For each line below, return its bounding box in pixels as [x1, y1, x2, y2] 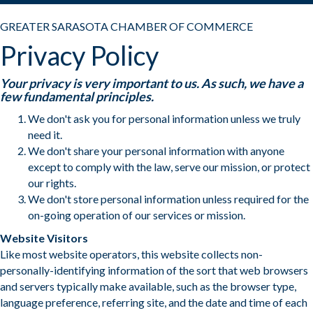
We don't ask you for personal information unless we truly [28, 112, 300, 126]
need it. [28, 128, 62, 142]
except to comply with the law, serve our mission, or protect [28, 160, 310, 174]
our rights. [28, 176, 76, 190]
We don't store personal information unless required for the [28, 192, 309, 206]
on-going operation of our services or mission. [28, 208, 245, 222]
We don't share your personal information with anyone [28, 144, 284, 158]
